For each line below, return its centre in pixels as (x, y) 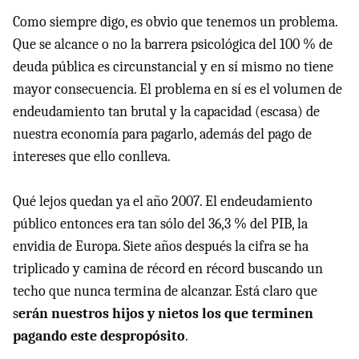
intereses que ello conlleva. (92, 157)
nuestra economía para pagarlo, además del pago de (162, 135)
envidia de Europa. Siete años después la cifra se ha (161, 247)
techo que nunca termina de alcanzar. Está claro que (165, 292)
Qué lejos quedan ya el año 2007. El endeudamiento (163, 202)
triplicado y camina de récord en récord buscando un (168, 269)
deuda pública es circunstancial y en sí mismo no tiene (173, 67)
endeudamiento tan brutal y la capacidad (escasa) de (166, 112)
